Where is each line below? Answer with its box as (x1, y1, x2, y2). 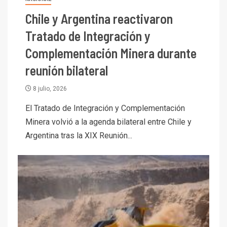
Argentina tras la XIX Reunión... (25, 130, 132, 140)
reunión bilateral (25, 62, 108, 78)
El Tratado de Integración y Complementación (25, 103, 185, 113)
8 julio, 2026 (31, 85, 67, 92)
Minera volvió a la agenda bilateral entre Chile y (25, 117, 192, 127)
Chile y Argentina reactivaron (25, 10, 173, 26)
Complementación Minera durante (25, 45, 197, 61)
